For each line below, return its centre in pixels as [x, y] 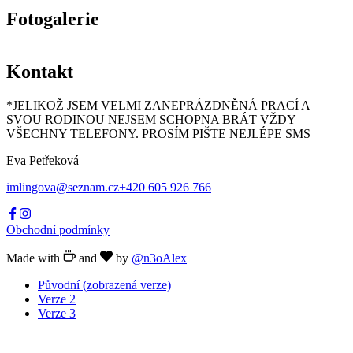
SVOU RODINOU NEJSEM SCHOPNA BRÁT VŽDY [151, 119]
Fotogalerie [53, 19]
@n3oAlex [159, 258]
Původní [59, 284]
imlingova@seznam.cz [63, 187]
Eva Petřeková [43, 160]
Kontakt [40, 71]
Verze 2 [57, 299]
